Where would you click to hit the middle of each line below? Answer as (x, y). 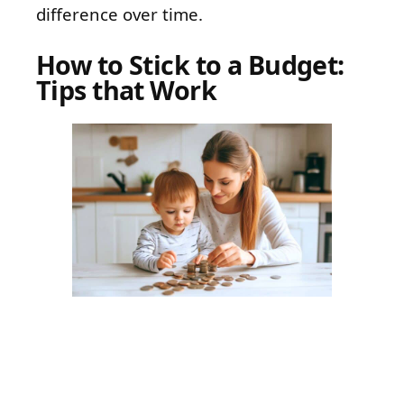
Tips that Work (126, 89)
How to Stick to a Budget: (190, 64)
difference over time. (119, 14)
